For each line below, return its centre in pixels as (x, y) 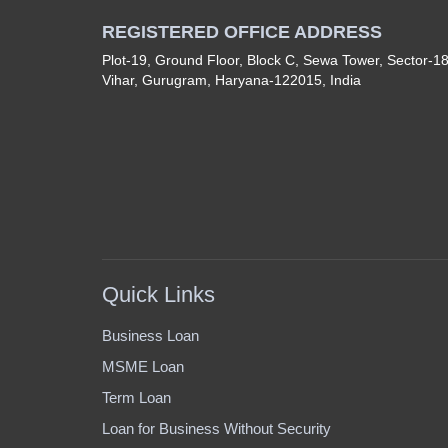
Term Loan (136, 397)
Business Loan (150, 335)
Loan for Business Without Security (216, 428)
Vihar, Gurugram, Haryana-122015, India (231, 80)
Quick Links (158, 294)
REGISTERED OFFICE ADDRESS (242, 32)
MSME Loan (143, 366)
